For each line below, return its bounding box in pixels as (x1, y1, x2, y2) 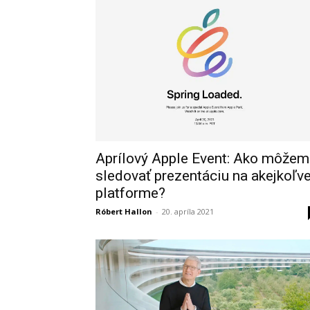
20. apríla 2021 (162, 206, 214, 217)
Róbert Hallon (95, 206, 152, 217)
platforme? (95, 184, 165, 201)
